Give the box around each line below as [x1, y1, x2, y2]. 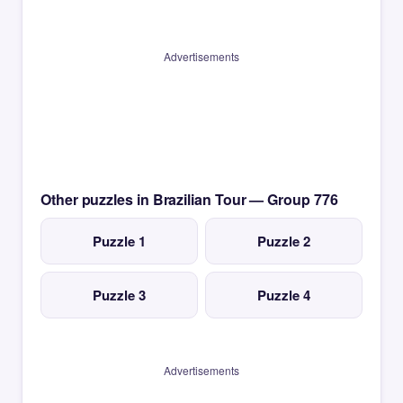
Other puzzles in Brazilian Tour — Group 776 [40, 189, 338, 210]
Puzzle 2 [257, 231, 310, 252]
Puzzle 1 [93, 231, 146, 252]
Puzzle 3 [93, 285, 146, 306]
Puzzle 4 [257, 285, 310, 306]
